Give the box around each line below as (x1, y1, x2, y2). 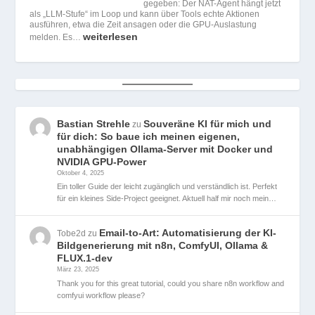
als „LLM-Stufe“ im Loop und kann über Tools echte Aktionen (30, 8, 260, 19)
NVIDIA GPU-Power (57, 155, 147, 167)
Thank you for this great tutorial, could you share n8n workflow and (57, 279, 285, 288)
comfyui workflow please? (57, 291, 146, 300)
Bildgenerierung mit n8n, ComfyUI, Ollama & (57, 240, 269, 252)
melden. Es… (30, 32, 84, 42)
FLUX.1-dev (57, 252, 113, 264)
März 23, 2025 (57, 266, 100, 274)
